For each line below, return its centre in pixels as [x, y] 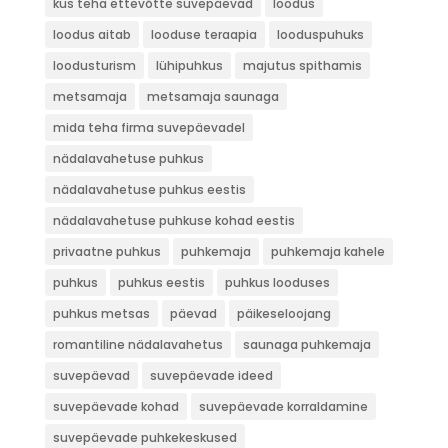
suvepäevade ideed [211, 375]
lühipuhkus [189, 65]
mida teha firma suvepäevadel [148, 127]
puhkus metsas [101, 313]
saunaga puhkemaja [306, 344]
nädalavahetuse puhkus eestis [149, 189]
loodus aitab [91, 34]
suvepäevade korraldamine [283, 406]
